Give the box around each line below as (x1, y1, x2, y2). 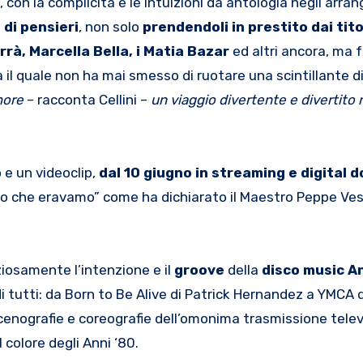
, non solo (79, 18, 143, 35)
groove (174, 261, 224, 278)
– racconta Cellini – (23, 91, 151, 108)
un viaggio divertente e (151, 91, 297, 108)
